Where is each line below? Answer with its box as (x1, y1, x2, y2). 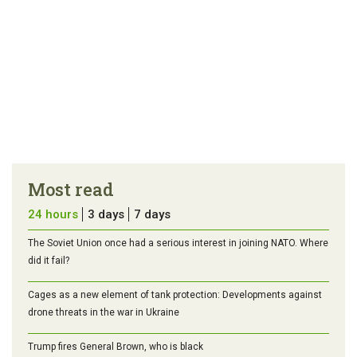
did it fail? (28, 254, 69, 266)
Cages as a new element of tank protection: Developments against (28, 288, 322, 300)
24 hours (28, 206, 78, 222)
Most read (28, 177, 114, 201)
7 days (134, 206, 171, 222)
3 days (88, 206, 124, 222)
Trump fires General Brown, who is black (28, 340, 203, 352)
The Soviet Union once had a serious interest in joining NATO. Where (28, 237, 328, 249)
